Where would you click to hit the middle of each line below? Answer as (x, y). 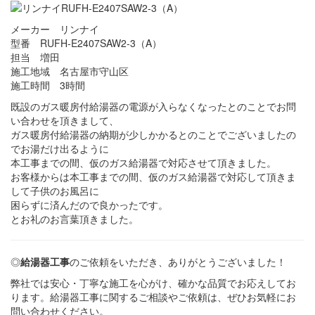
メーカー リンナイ (55, 28)
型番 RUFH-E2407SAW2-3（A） (86, 43)
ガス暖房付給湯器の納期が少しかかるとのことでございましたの (153, 134)
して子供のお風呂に (55, 190)
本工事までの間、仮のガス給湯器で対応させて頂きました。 (143, 162)
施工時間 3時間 (48, 85)
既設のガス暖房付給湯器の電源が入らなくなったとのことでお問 (153, 106)
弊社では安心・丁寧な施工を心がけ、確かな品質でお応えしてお (153, 282)
